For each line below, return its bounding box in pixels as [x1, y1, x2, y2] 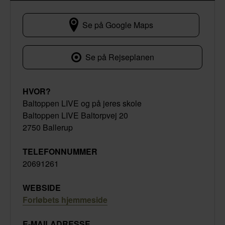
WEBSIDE [23, 181, 61, 193]
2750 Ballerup [23, 121, 73, 133]
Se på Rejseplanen [85, 51, 154, 63]
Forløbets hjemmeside [23, 193, 107, 205]
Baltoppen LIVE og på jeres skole [23, 97, 142, 109]
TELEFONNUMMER [23, 145, 97, 157]
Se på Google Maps [82, 19, 153, 31]
